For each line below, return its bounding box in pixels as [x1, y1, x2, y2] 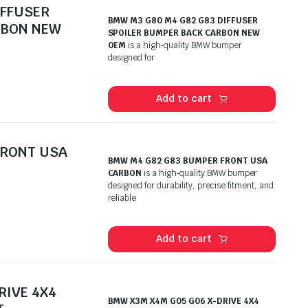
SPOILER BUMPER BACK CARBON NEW [107, 27, 260, 38]
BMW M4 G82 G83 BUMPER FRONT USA [107, 155, 267, 166]
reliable [107, 192, 137, 203]
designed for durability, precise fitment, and [107, 179, 274, 191]
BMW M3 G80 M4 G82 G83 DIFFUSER [107, 14, 258, 26]
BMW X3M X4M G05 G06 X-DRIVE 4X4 [107, 295, 259, 307]
